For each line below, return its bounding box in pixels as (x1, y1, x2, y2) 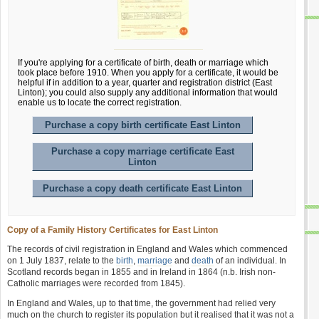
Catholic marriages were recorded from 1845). (7, 278, 185, 288)
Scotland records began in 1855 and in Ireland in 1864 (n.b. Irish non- (7, 267, 276, 277)
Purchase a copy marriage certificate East (51, 146, 234, 157)
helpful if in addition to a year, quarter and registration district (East (18, 78, 272, 88)
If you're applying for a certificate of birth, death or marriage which (18, 58, 268, 68)
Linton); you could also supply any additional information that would (18, 88, 278, 98)
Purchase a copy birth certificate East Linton (44, 120, 241, 130)
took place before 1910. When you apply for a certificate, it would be (18, 68, 278, 78)
